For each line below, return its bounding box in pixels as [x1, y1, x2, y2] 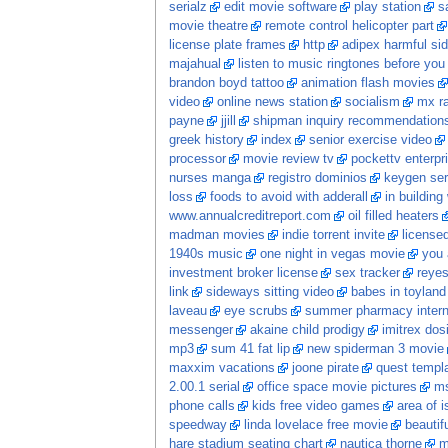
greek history [168, 133, 244, 148]
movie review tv [242, 152, 334, 167]
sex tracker [334, 266, 400, 281]
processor [168, 152, 226, 167]
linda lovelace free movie [243, 418, 388, 433]
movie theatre [168, 19, 248, 34]
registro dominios [267, 171, 367, 186]
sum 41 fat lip [210, 342, 290, 357]
